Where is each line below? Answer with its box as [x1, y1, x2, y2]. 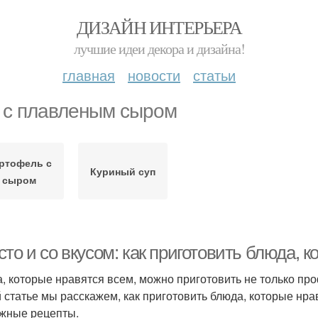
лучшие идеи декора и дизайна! [73, 39, 245, 58]
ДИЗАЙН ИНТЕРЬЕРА [76, 15, 242, 39]
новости [128, 65, 180, 85]
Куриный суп [90, 164, 155, 178]
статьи [193, 65, 236, 85]
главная [62, 65, 115, 85]
